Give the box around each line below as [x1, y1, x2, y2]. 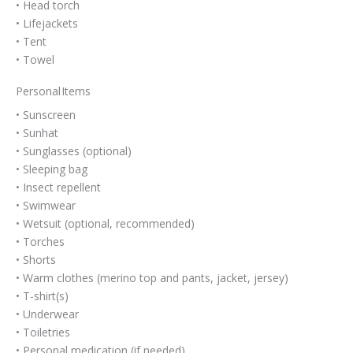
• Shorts [16, 252, 56, 267]
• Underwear [16, 307, 79, 321]
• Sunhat [16, 125, 58, 140]
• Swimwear [16, 198, 76, 213]
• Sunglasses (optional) [16, 143, 132, 158]
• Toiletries [16, 325, 70, 340]
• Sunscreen [16, 107, 76, 122]
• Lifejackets [16, 16, 78, 31]
